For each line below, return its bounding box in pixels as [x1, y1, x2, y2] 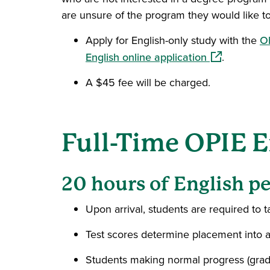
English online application [86, 49, 207, 65]
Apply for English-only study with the [86, 33, 260, 48]
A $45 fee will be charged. [86, 75, 210, 90]
